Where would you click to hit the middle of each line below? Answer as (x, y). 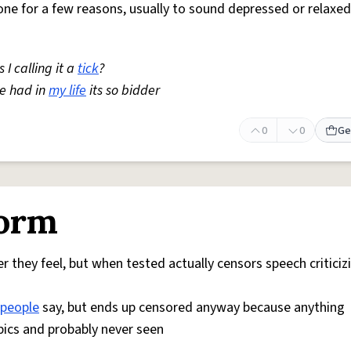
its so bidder (123, 90)
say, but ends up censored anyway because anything (192, 308)
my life (67, 90)
